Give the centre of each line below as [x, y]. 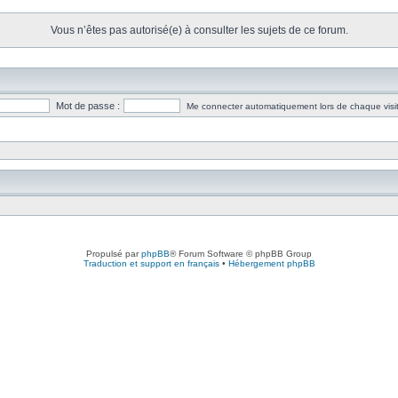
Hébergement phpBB [271, 263]
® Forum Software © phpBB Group [241, 254]
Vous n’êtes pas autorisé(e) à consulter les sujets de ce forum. [199, 30]
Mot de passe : [88, 106]
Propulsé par [114, 254]
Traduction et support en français [151, 263]
